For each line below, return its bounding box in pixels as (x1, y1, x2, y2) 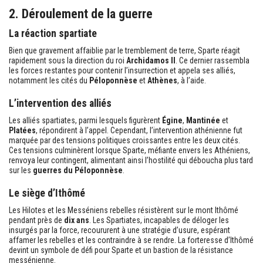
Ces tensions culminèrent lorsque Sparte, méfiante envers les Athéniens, (9, 145, 250, 155)
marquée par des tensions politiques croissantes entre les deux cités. (9, 135, 240, 145)
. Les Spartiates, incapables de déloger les (89, 215, 229, 225)
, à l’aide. (177, 75, 206, 85)
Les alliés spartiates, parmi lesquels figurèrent (9, 115, 162, 125)
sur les (9, 165, 33, 175)
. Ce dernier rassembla (176, 55, 249, 65)
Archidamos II (126, 55, 176, 65)
